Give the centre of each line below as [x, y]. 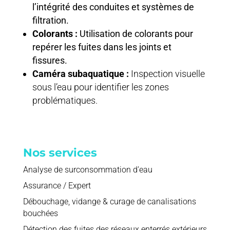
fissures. [50, 60]
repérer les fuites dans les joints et [102, 47]
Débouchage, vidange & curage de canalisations [109, 201]
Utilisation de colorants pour [135, 33]
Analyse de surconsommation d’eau [88, 169]
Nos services [60, 152]
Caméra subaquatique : [80, 73]
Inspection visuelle [167, 73]
